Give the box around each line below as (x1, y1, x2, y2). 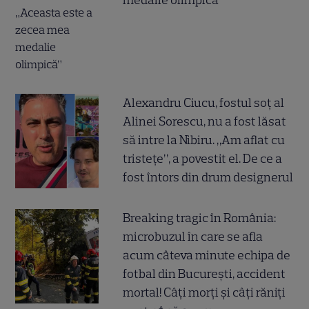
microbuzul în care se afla (123, 228, 263, 244)
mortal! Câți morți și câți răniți (123, 284, 286, 300)
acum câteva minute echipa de (123, 247, 291, 263)
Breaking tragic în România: (123, 210, 277, 226)
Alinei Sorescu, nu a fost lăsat (123, 113, 287, 129)
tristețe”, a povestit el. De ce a (123, 150, 283, 166)
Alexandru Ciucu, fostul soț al (123, 94, 285, 110)
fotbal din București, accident (123, 266, 286, 281)
